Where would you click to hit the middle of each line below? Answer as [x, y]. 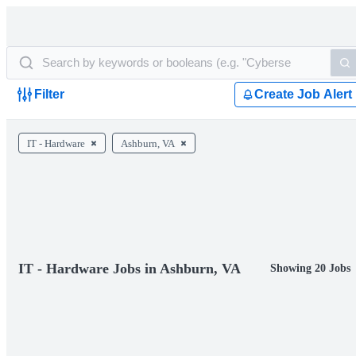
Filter [49, 94]
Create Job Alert [303, 94]
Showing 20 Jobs [310, 268]
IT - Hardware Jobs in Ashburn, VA [130, 269]
